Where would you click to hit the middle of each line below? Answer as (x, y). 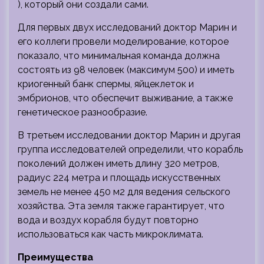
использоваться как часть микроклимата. (110, 234)
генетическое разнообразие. (82, 112)
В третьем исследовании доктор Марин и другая (129, 135)
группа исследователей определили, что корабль (130, 149)
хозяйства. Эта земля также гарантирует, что (121, 206)
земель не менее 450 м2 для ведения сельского (124, 192)
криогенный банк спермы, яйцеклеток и (106, 84)
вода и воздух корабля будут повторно (108, 220)
